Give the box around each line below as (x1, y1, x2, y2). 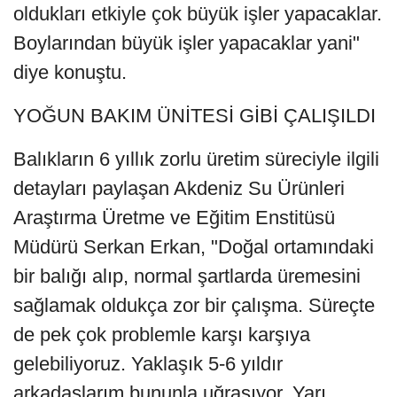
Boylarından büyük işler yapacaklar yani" (13, 32, 360, 55)
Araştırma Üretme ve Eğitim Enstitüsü (13, 206, 335, 230)
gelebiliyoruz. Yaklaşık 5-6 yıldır (13, 353, 283, 376)
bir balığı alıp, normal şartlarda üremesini (13, 265, 361, 288)
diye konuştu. (13, 61, 127, 84)
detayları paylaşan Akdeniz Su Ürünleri (13, 177, 345, 200)
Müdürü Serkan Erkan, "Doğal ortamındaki (13, 236, 374, 259)
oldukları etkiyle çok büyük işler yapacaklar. (13, 3, 382, 26)
